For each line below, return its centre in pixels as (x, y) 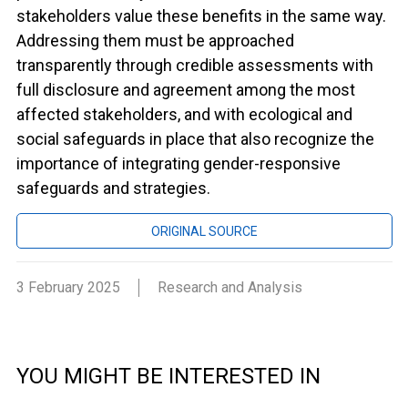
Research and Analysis (229, 287)
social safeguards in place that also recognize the (195, 139)
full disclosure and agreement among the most (185, 90)
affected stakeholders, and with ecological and (184, 114)
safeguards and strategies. (113, 188)
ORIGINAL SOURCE (204, 231)
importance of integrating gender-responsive (178, 163)
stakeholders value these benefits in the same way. (201, 16)
